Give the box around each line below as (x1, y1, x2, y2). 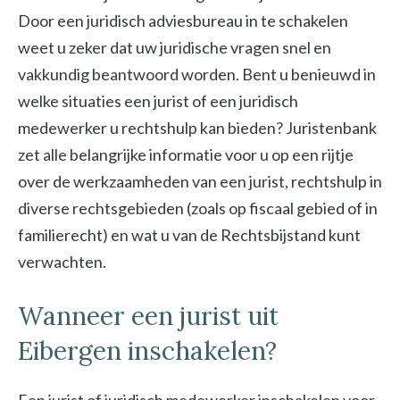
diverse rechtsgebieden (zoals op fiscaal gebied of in (18, 198, 378, 218)
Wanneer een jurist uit (18, 300, 279, 332)
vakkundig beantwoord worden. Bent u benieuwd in (18, 64, 376, 84)
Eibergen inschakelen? (18, 335, 277, 367)
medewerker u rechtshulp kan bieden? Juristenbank (18, 118, 377, 137)
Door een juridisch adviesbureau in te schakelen (18, 11, 348, 30)
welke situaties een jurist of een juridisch (18, 91, 298, 111)
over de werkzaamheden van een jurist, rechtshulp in (18, 171, 382, 191)
